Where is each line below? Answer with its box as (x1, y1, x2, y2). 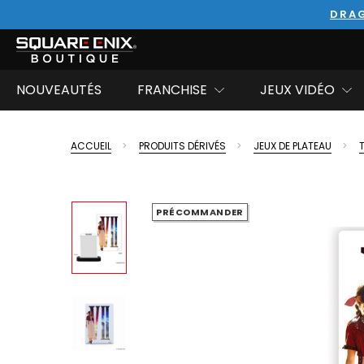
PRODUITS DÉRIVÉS (139, 139, 226, 153)
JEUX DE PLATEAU (253, 139, 331, 153)
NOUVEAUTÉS (16, 80, 102, 99)
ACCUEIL (71, 139, 111, 153)
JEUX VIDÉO (260, 80, 335, 99)
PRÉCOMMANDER (156, 205, 244, 219)
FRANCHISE (137, 80, 207, 99)
